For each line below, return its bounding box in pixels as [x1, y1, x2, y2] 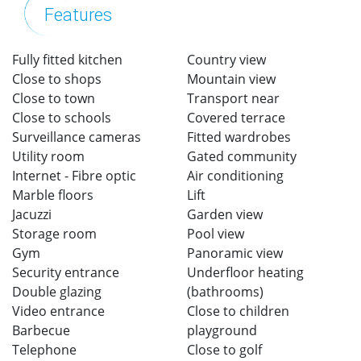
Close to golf [187, 340, 262, 359]
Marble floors [12, 185, 93, 204]
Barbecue [12, 321, 70, 339]
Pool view [187, 224, 244, 243]
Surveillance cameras [12, 127, 141, 146]
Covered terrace [187, 108, 285, 127]
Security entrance [12, 263, 119, 281]
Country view [187, 50, 266, 68]
